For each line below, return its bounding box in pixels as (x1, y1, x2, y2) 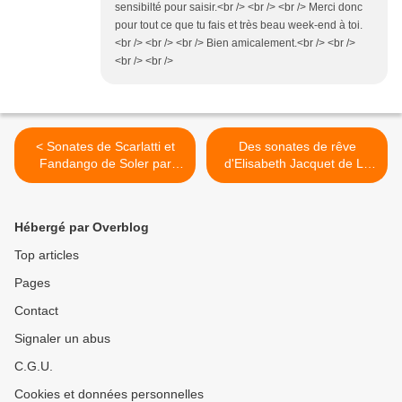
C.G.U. (14, 358, 53, 373)
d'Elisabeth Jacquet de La (223, 155, 371, 170)
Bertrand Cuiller (60, 172, 150, 188)
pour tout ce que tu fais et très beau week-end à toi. (115, 18, 363, 31)
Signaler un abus (14, 330, 110, 345)
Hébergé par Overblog (14, 219, 149, 234)
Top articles (14, 247, 79, 262)
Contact (14, 302, 58, 318)
